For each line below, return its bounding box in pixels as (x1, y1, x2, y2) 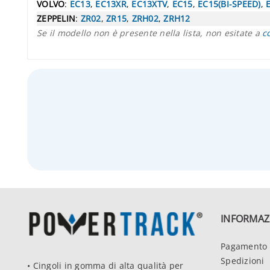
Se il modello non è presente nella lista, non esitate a (37, 27, 262, 39)
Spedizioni (221, 254, 265, 266)
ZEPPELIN (37, 12, 75, 24)
